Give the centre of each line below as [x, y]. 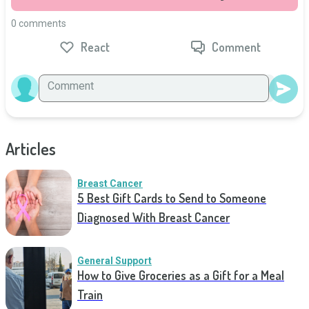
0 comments [39, 23]
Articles [31, 149]
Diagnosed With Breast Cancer [153, 217]
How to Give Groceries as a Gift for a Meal [181, 275]
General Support [114, 261]
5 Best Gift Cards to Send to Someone [172, 198]
